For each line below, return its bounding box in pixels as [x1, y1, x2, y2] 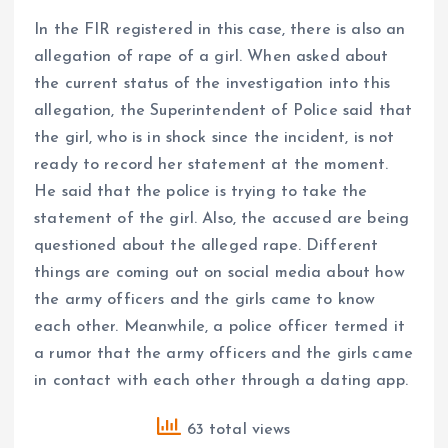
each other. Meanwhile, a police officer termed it [34, 318, 405, 335]
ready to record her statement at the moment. [34, 156, 389, 173]
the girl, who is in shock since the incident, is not [34, 129, 395, 146]
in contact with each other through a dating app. [34, 372, 408, 389]
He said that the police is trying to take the [34, 183, 368, 200]
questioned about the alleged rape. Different [34, 237, 379, 254]
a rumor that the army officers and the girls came [34, 345, 413, 362]
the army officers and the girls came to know [34, 291, 376, 308]
